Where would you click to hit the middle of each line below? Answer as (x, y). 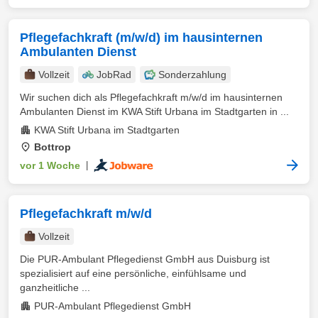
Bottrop (53, 147)
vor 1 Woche (50, 165)
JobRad (114, 75)
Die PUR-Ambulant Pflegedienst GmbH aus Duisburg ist (145, 259)
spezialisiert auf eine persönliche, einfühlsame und (133, 273)
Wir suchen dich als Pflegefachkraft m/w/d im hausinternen (151, 97)
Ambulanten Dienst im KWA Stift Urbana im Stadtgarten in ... (154, 111)
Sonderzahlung (192, 75)
